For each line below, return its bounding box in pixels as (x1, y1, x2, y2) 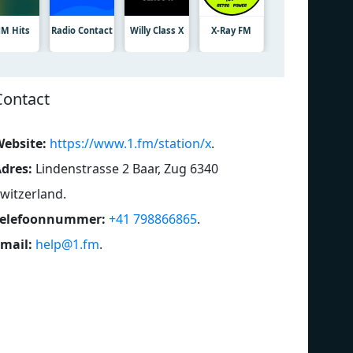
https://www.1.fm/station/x (50, 134, 211, 152)
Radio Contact (51, 24, 113, 36)
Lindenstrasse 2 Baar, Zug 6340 (35, 159, 218, 177)
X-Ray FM (211, 24, 252, 36)
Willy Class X (129, 24, 184, 36)
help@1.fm (35, 235, 99, 253)
